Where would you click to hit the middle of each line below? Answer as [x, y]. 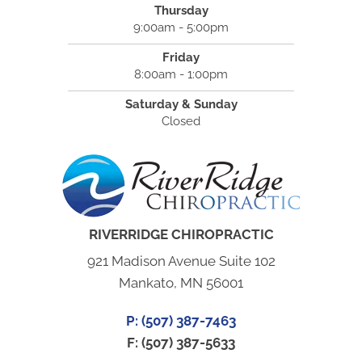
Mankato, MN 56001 [181, 283]
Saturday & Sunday [181, 105]
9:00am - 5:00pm [181, 28]
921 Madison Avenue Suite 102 [181, 261]
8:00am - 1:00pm [181, 75]
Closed [181, 122]
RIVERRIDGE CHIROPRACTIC [181, 235]
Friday [181, 58]
